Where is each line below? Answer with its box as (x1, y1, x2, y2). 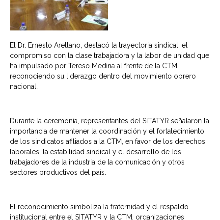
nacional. (10, 82, 38, 90)
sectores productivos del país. (10, 168, 106, 176)
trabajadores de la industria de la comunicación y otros (10, 158, 185, 166)
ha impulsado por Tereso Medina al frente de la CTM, (10, 62, 179, 70)
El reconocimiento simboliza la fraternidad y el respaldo (10, 203, 189, 211)
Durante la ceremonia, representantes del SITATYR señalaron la (10, 117, 209, 125)
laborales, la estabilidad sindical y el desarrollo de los (10, 148, 181, 156)
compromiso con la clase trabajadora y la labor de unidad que (10, 52, 209, 59)
